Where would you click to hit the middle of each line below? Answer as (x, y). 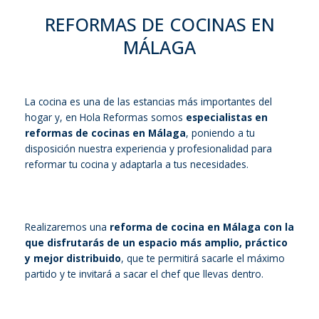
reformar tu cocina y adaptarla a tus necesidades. (137, 164)
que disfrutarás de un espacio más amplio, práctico (156, 243)
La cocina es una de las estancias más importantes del (148, 102)
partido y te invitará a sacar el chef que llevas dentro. (144, 274)
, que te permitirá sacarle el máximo (203, 258)
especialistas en (227, 117)
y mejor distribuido (73, 258)
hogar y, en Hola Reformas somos (105, 117)
